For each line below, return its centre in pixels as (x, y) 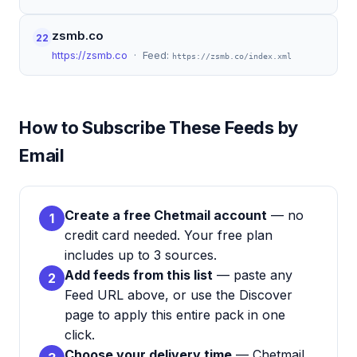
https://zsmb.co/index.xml (232, 56)
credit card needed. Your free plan (169, 235)
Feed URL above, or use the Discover (178, 295)
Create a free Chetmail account (166, 215)
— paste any (253, 275)
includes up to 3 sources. (141, 255)
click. (80, 335)
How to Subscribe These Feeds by (159, 127)
